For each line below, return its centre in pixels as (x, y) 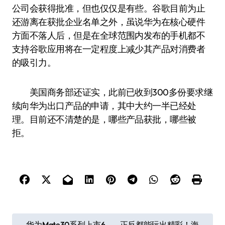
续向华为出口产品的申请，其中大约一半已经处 (104, 106)
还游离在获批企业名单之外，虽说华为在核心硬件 (109, 22)
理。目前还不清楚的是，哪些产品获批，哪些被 (104, 119)
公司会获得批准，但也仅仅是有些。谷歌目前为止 (109, 8)
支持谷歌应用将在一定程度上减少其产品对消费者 (109, 49)
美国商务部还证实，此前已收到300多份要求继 (113, 92)
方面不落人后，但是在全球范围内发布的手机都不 (109, 35)
